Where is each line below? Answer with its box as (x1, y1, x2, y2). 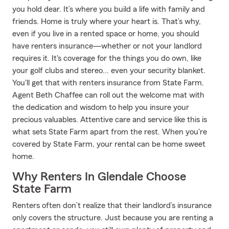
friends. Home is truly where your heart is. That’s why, (12, 17, 201, 26)
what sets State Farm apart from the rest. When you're (12, 128, 207, 136)
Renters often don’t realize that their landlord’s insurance (12, 201, 212, 210)
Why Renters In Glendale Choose (12, 171, 186, 183)
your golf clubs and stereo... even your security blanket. (12, 66, 205, 75)
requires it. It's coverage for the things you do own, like (12, 54, 201, 62)
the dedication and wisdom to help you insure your (12, 103, 189, 111)
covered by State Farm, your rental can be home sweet (12, 140, 205, 148)
